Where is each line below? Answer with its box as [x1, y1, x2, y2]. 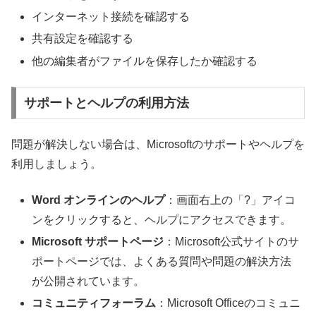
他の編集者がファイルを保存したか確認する [32, 54, 258, 67]
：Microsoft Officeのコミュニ [156, 297, 301, 310]
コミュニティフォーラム [32, 297, 157, 310]
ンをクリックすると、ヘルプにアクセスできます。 [32, 213, 292, 226]
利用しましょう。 [11, 158, 102, 171]
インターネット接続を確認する [32, 11, 190, 23]
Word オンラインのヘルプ [32, 193, 166, 206]
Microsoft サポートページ [32, 235, 164, 248]
